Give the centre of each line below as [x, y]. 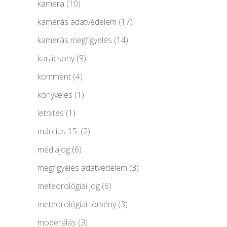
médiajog [54, 149]
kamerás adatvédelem [77, 22]
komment [54, 76]
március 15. [58, 131]
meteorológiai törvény [77, 204]
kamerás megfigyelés [75, 40]
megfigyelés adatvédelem [82, 167]
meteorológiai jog [69, 186]
